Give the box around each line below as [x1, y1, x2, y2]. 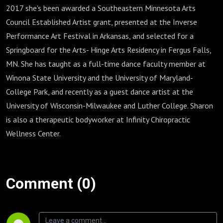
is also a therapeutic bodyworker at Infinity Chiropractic [6, 114, 190, 124]
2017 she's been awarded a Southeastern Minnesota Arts [6, 3, 196, 13]
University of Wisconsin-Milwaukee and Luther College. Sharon [6, 101, 213, 111]
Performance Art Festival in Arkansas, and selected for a [6, 31, 194, 41]
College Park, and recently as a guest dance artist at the [6, 87, 193, 97]
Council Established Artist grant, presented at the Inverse [6, 17, 197, 27]
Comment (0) [6, 175, 96, 192]
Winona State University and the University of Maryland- [6, 73, 193, 83]
